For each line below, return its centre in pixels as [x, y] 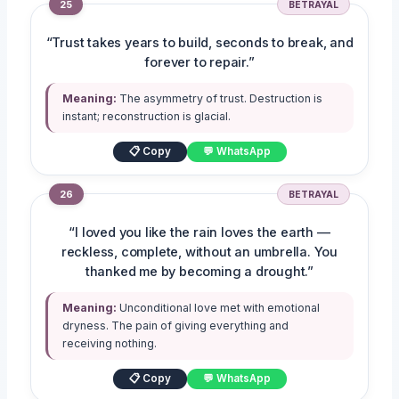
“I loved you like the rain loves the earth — [199, 232]
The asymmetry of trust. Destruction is [220, 98]
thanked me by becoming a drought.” [199, 271]
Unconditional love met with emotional [219, 307]
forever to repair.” [199, 62]
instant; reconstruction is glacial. [147, 116]
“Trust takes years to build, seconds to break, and [199, 42]
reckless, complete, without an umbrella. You [199, 252]
